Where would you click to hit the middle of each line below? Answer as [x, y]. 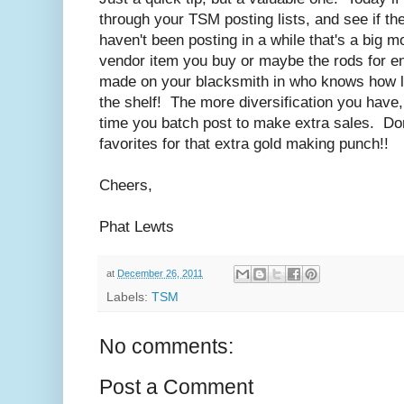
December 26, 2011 [160, 273]
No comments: [166, 346]
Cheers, [126, 186]
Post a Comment [176, 386]
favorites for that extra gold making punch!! [244, 144]
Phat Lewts [137, 227]
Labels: [129, 297]
